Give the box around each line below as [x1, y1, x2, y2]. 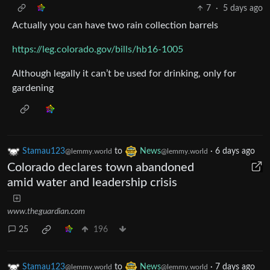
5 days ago [223, 4, 263, 13]
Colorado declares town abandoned [7, 162, 194, 174]
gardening [12, 83, 54, 93]
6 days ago [215, 147, 255, 156]
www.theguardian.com [7, 207, 85, 216]
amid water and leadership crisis [7, 177, 177, 189]
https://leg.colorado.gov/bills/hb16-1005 [12, 44, 183, 54]
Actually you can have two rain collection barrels [12, 20, 218, 30]
